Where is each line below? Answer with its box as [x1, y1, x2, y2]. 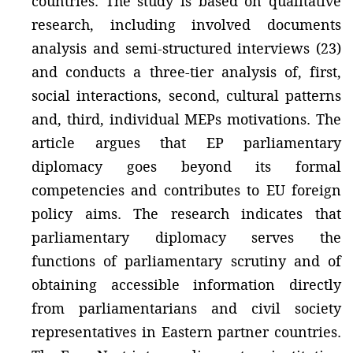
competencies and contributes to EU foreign [32, 180, 341, 199]
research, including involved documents [32, 15, 341, 34]
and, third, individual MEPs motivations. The [32, 110, 341, 128]
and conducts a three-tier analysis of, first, [32, 62, 341, 81]
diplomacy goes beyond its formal [32, 157, 341, 176]
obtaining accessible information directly [32, 275, 341, 294]
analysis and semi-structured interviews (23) [32, 39, 341, 58]
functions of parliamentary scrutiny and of [32, 251, 341, 270]
